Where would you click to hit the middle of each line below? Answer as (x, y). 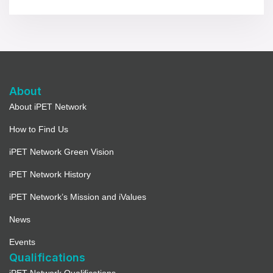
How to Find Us (39, 129)
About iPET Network (48, 107)
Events (22, 242)
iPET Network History (50, 175)
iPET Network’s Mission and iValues (78, 197)
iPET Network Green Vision (62, 152)
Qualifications (47, 258)
